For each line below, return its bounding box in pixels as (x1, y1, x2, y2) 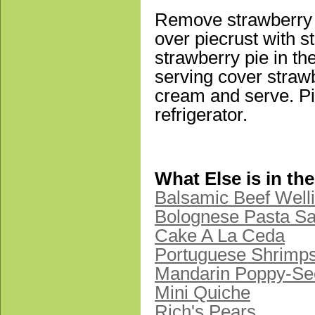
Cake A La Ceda (155, 226, 285, 246)
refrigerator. (155, 105, 247, 125)
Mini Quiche (155, 283, 250, 303)
